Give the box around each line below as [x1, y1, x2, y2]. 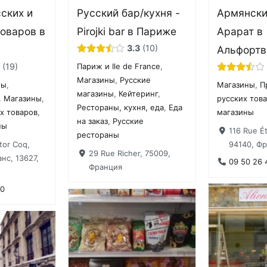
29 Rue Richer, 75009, [88, 148, 170, 158]
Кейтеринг [119, 89, 159, 99]
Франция [88, 162, 122, 172]
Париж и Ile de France [77, 61, 161, 72]
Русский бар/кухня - [77, 6, 181, 19]
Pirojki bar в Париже [77, 24, 177, 38]
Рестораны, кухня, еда [77, 103, 164, 113]
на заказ [77, 116, 108, 126]
